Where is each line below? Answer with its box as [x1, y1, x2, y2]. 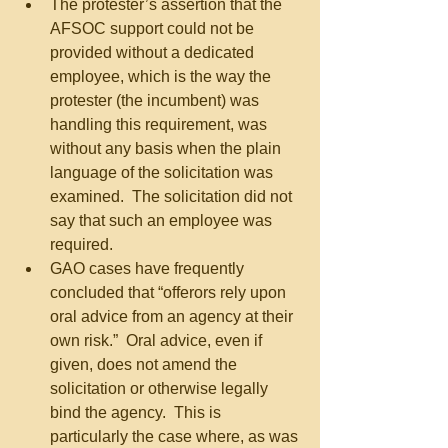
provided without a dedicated [50, 44, 258, 61]
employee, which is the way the [50, 68, 275, 85]
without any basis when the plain [50, 140, 285, 157]
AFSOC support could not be [50, 20, 258, 37]
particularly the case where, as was [50, 428, 302, 445]
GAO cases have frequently [50, 260, 248, 277]
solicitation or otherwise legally [50, 380, 272, 397]
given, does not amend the [50, 356, 241, 373]
